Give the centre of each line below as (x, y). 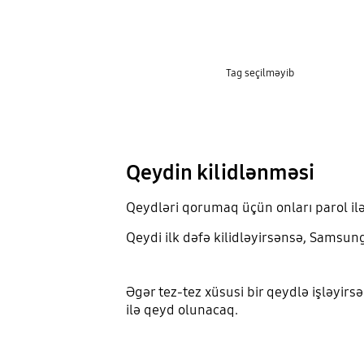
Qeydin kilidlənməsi (220, 172)
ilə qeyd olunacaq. (182, 310)
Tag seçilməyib (260, 73)
